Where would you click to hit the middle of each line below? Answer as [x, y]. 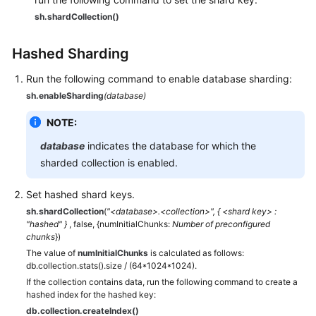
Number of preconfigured [221, 224]
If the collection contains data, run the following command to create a [162, 282]
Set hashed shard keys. [80, 194]
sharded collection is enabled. [109, 163]
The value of [52, 253]
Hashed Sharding [71, 54]
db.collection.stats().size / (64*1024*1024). [111, 266]
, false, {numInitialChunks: [121, 224]
